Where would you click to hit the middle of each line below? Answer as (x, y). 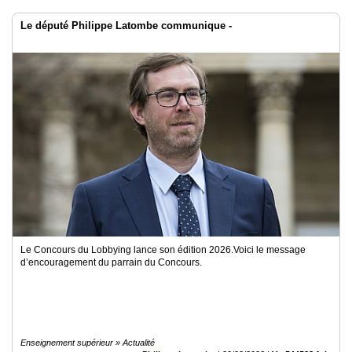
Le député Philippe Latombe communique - (126, 26)
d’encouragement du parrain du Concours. (111, 262)
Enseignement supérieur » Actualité (88, 343)
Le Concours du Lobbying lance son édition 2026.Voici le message (163, 250)
